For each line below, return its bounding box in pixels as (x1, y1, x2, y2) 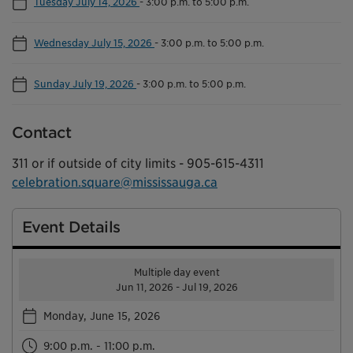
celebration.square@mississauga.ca (12, 174, 217, 190)
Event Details (22, 217, 121, 236)
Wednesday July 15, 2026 (34, 35, 154, 49)
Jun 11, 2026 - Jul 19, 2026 (115, 281, 238, 293)
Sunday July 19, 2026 (34, 76, 136, 90)
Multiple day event (133, 266, 220, 278)
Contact (12, 123, 71, 142)
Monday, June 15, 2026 (43, 308, 161, 322)
